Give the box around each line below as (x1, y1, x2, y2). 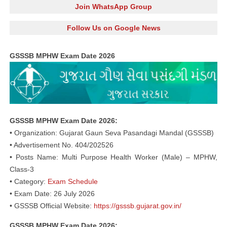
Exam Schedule (48, 177, 98, 185)
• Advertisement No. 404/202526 (10, 140, 113, 149)
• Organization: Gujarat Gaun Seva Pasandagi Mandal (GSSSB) (10, 128, 214, 137)
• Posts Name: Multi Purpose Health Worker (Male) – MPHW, (10, 153, 217, 161)
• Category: (10, 177, 48, 185)
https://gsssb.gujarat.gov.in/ (94, 201, 181, 210)
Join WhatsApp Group (75, 3, 152, 11)
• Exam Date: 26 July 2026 (10, 189, 95, 198)
